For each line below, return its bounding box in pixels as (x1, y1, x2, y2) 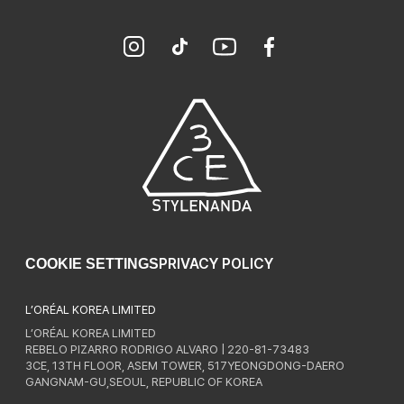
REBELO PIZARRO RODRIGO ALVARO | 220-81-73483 (25, 343, 309, 357)
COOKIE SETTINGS (25, 256, 159, 272)
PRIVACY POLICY (159, 255, 273, 273)
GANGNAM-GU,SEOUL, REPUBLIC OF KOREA (25, 375, 262, 390)
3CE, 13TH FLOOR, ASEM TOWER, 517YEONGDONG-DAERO (25, 359, 344, 373)
